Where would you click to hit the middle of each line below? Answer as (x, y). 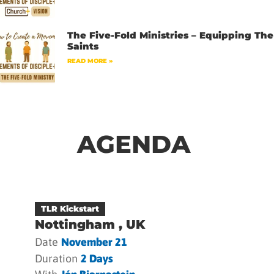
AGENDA (133, 144)
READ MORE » (90, 61)
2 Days (97, 258)
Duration (57, 258)
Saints (83, 46)
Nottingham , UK (90, 224)
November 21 (94, 242)
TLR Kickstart (70, 209)
